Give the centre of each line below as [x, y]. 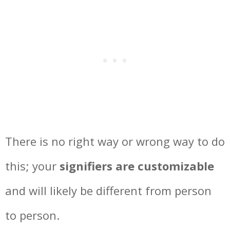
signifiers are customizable [137, 166]
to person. [32, 215]
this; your [32, 166]
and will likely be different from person [108, 190]
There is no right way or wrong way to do [115, 141]
